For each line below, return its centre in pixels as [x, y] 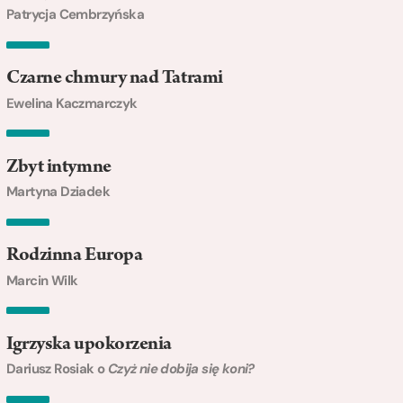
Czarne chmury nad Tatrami [115, 80]
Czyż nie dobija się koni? [181, 369]
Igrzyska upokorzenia [89, 345]
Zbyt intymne [59, 168]
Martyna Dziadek [58, 192]
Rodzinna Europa [75, 257]
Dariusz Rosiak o [57, 369]
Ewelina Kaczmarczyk [72, 103]
